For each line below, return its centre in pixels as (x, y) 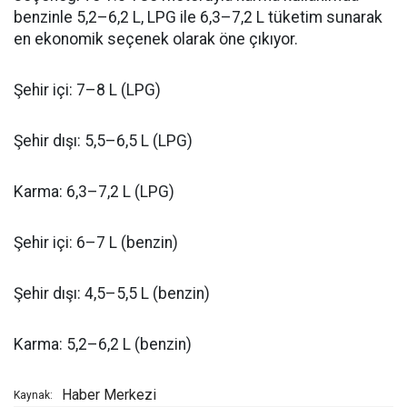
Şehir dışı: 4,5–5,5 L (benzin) (112, 294)
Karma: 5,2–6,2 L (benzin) (103, 345)
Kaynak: (33, 396)
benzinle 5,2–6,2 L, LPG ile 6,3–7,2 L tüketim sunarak (198, 18)
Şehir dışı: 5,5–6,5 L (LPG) (103, 141)
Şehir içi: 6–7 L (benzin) (96, 243)
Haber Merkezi (109, 395)
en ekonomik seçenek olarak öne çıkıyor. (156, 40)
